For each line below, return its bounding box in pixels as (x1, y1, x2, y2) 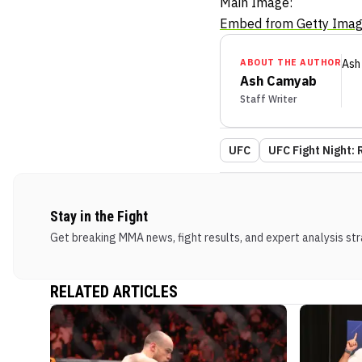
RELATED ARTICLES (50, 282, 178, 302)
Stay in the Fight (50, 208, 148, 225)
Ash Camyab (240, 73, 317, 90)
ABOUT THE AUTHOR (240, 57, 341, 69)
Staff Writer (240, 93, 297, 106)
